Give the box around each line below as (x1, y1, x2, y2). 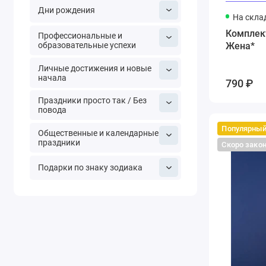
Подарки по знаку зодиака (37, 163, 142, 173)
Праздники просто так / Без (37, 96, 147, 106)
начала (37, 72, 66, 83)
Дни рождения (37, 5, 95, 15)
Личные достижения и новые (37, 63, 151, 73)
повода (37, 105, 66, 115)
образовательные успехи (37, 40, 136, 50)
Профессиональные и (37, 30, 122, 40)
